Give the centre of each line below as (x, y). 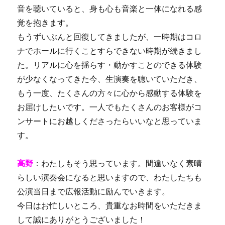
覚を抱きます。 (45, 23)
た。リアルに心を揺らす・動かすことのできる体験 (110, 65)
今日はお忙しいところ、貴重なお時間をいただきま (110, 205)
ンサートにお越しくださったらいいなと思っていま (110, 121)
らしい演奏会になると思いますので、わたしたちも (110, 177)
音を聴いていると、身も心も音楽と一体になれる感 (110, 9)
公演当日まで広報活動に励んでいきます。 (94, 191)
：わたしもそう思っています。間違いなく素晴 (118, 163)
